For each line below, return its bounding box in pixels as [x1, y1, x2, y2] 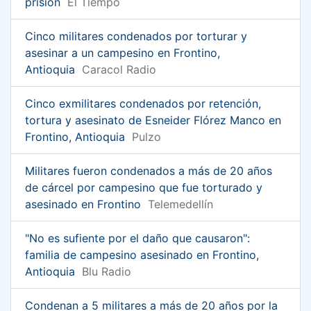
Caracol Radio [82, 62, 156, 76]
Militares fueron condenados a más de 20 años [25, 163, 272, 178]
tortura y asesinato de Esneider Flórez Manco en [25, 112, 281, 127]
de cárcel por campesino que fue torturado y [25, 180, 262, 194]
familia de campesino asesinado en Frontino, [25, 247, 259, 262]
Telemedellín [148, 196, 213, 211]
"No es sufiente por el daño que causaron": [25, 230, 250, 245]
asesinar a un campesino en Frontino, [25, 45, 220, 60]
